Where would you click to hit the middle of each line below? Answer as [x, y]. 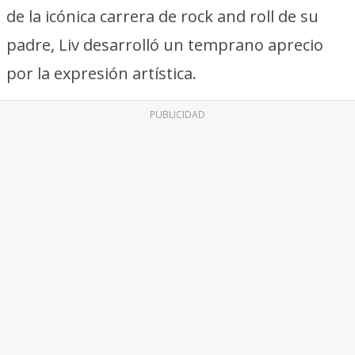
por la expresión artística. [101, 73]
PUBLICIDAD [177, 115]
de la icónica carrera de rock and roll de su [162, 16]
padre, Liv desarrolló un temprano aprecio [165, 45]
